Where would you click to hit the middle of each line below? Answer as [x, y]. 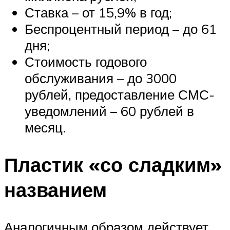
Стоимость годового [86, 62]
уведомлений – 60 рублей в [109, 111]
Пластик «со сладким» [113, 165]
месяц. [45, 128]
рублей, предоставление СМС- [120, 95]
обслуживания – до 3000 [101, 78]
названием [55, 190]
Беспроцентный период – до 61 [121, 29]
